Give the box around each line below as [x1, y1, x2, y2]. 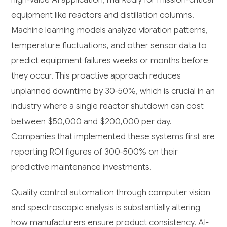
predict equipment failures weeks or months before [11, 55, 209, 66]
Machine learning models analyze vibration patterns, [11, 25, 208, 36]
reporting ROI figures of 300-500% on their [11, 146, 178, 158]
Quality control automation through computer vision [11, 187, 211, 198]
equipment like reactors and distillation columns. [11, 10, 195, 21]
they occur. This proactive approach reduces [11, 70, 181, 82]
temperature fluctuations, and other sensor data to [11, 40, 207, 51]
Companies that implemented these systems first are [11, 131, 215, 142]
